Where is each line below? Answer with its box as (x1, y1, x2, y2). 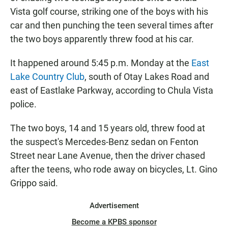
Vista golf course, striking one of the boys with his (10, 6, 208, 17)
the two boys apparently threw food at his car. (10, 34, 194, 45)
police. (10, 99, 37, 110)
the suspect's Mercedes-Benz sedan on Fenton (10, 136, 198, 148)
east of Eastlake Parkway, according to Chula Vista (10, 85, 213, 96)
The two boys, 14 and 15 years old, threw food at (10, 123, 205, 134)
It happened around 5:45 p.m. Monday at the (10, 58, 191, 69)
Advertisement (89, 201, 139, 211)
